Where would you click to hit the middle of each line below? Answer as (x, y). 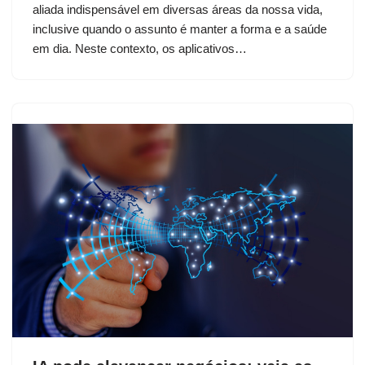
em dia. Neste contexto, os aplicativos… (141, 49)
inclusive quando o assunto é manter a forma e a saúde (180, 29)
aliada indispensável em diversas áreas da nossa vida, (178, 10)
